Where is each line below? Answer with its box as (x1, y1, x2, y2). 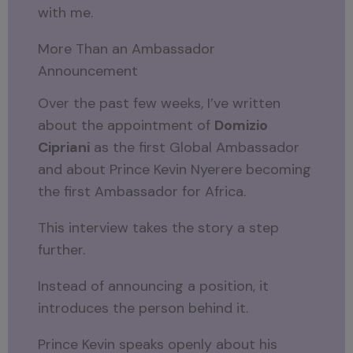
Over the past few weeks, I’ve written (38, 93, 281, 113)
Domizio (214, 115, 269, 135)
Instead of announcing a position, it (38, 276, 269, 295)
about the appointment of (38, 115, 215, 135)
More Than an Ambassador (38, 39, 216, 59)
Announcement (38, 61, 139, 81)
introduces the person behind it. (38, 298, 249, 318)
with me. (38, 3, 94, 23)
